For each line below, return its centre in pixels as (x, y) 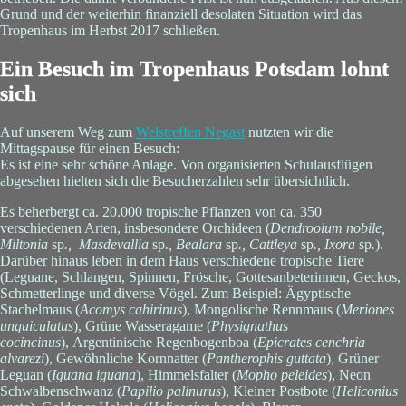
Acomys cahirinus (131, 309)
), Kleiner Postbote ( (279, 391)
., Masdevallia (108, 244)
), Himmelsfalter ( (186, 375)
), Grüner (353, 358)
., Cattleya (270, 244)
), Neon (349, 375)
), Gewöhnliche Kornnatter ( (126, 358)
